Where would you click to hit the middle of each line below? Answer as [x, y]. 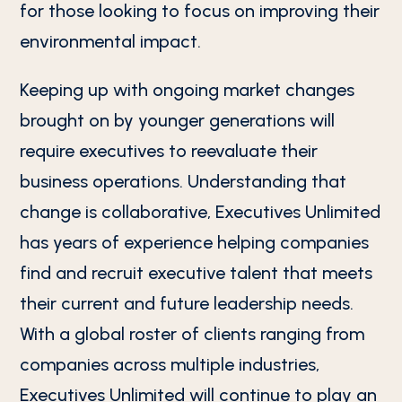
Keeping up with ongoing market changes [188, 90]
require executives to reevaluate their [169, 151]
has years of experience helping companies [195, 242]
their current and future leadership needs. [187, 303]
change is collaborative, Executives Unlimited [201, 212]
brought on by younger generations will [178, 120]
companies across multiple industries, [170, 364]
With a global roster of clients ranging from [192, 334]
